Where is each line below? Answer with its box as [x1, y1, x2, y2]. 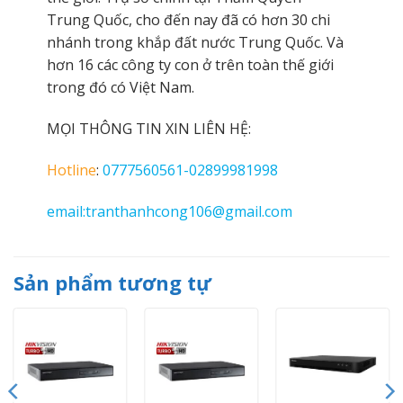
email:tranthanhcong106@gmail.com [46, 201, 292, 221]
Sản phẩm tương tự [13, 268, 211, 296]
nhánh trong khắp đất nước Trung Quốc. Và [46, 32, 344, 53]
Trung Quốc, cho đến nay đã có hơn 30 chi [46, 10, 330, 31]
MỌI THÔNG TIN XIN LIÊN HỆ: [46, 119, 251, 139]
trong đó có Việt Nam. [46, 77, 194, 98]
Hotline [46, 159, 96, 180]
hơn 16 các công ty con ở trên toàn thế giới [46, 55, 334, 76]
